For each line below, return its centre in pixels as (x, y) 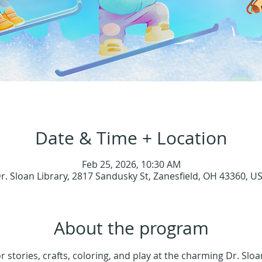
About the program (131, 228)
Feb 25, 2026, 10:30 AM (131, 165)
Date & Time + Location (131, 138)
